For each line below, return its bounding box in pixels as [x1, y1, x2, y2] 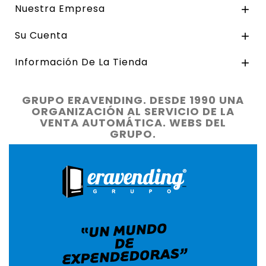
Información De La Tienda [15, 55, 148, 69]
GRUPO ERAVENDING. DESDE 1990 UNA [22, 92, 244, 107]
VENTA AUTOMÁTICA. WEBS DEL [40, 115, 226, 130]
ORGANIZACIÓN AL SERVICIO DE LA [31, 103, 235, 119]
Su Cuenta [15, 28, 68, 42]
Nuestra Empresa [15, 1, 105, 15]
